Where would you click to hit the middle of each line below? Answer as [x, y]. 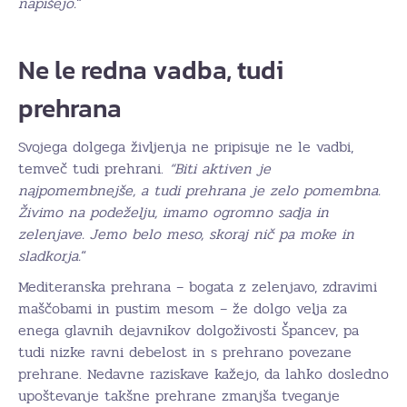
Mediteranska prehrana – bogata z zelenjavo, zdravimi [198, 287]
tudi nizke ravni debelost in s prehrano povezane [185, 352]
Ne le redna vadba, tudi [151, 70]
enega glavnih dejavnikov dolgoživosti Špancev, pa [189, 331]
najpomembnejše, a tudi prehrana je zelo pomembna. [199, 191]
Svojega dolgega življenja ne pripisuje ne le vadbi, [186, 147]
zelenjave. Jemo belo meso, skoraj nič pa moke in [186, 234]
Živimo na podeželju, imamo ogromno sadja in [174, 213]
